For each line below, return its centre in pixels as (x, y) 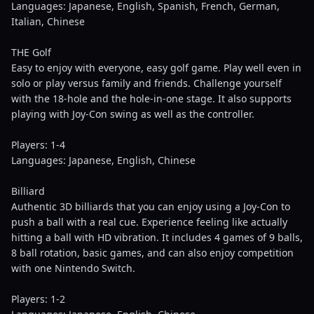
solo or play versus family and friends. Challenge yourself (146, 83)
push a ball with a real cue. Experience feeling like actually (149, 222)
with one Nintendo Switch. (73, 268)
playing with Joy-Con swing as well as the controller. (133, 114)
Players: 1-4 (38, 145)
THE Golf (31, 52)
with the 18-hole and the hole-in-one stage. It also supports (151, 98)
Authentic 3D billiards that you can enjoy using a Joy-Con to (151, 206)
